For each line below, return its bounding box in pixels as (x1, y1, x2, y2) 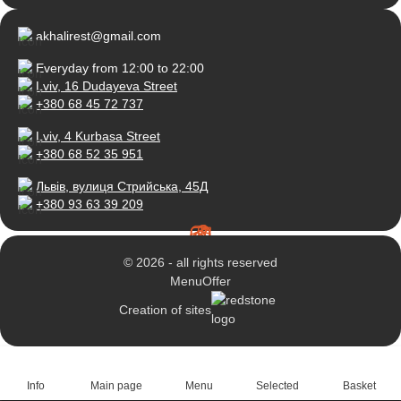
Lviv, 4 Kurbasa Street (36, 129, 160, 143)
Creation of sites (118, 302, 211, 317)
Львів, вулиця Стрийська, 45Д (36, 179, 208, 193)
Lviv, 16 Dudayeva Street (36, 79, 177, 93)
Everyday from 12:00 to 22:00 (36, 61, 204, 75)
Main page (90, 379, 142, 392)
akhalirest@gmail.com (36, 29, 161, 43)
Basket (342, 379, 376, 392)
